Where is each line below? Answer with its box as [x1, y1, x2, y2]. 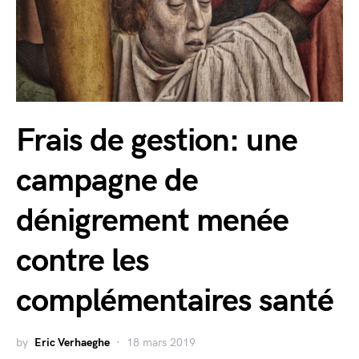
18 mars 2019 [127, 335, 196, 349]
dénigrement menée [16, 201, 288, 240]
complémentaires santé [16, 281, 333, 321]
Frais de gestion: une [16, 121, 297, 160]
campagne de [16, 161, 198, 200]
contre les [16, 241, 149, 280]
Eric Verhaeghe [34, 335, 110, 349]
